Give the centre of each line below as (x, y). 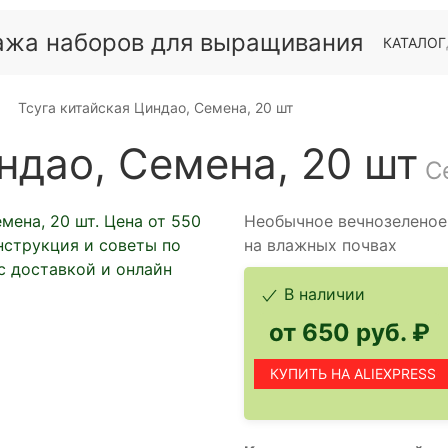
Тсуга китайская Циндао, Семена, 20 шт (153, 107)
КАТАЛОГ (414, 42)
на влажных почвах (320, 245)
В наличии (322, 294)
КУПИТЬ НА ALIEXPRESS (353, 373)
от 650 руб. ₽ (349, 332)
